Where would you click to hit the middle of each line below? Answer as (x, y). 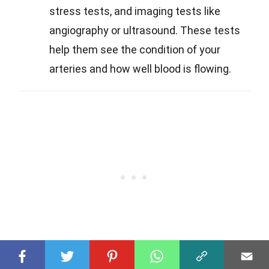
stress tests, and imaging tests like (135, 11)
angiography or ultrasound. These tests (145, 31)
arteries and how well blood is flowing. (140, 69)
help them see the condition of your (135, 50)
